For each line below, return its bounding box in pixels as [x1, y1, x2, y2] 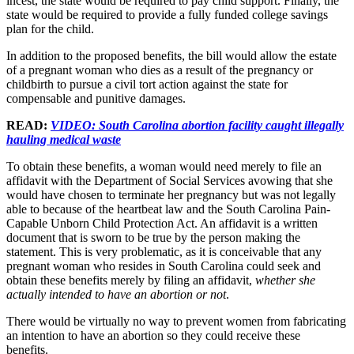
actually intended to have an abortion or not [6, 287, 226, 301]
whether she [255, 273, 315, 287]
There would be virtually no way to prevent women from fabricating [6, 314, 346, 328]
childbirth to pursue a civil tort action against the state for [6, 77, 288, 91]
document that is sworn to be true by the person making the [6, 230, 300, 244]
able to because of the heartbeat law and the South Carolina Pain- [6, 201, 330, 216]
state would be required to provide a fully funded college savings [6, 7, 328, 21]
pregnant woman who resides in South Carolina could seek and [6, 258, 321, 273]
